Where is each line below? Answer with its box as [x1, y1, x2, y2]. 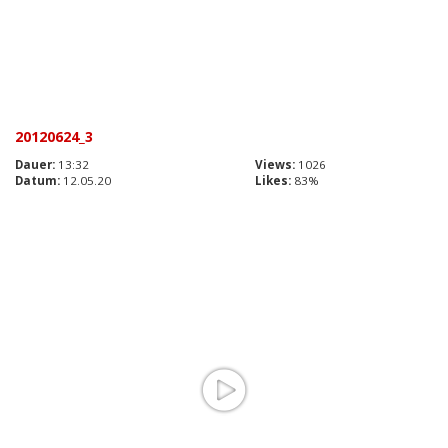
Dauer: [15, 157, 55, 173]
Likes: [255, 173, 291, 189]
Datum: [15, 173, 60, 189]
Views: [255, 157, 295, 173]
